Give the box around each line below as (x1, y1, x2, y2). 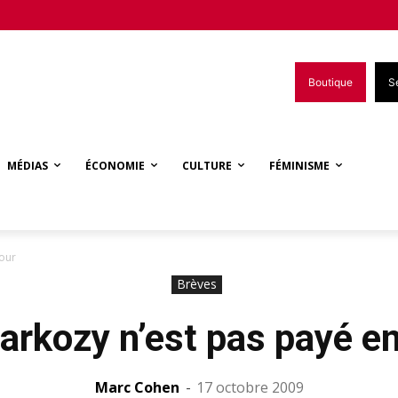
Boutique (308, 75, 353, 89)
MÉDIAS (7, 157, 48, 173)
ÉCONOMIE (85, 157, 145, 173)
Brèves (177, 275, 217, 292)
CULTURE (182, 157, 232, 173)
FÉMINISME (269, 157, 330, 173)
